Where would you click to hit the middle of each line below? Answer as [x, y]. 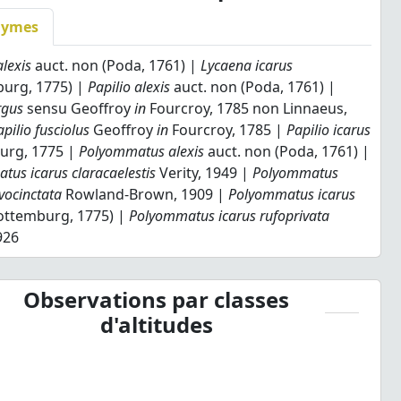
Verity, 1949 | [205, 173]
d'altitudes [156, 324]
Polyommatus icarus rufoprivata [230, 216]
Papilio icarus [329, 130]
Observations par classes [157, 299]
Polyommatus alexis [142, 151]
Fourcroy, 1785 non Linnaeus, [247, 108]
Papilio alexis [129, 87]
